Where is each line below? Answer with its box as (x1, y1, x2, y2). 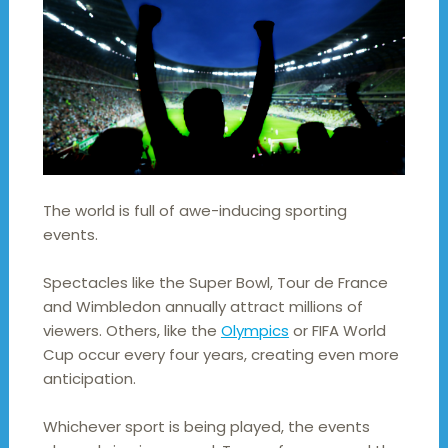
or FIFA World (288, 320, 386, 342)
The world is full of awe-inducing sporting (42, 200, 347, 222)
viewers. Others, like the (42, 320, 221, 342)
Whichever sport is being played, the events (42, 416, 370, 438)
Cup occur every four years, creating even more (42, 344, 399, 366)
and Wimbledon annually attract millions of (42, 296, 363, 318)
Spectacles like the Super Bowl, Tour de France (42, 272, 388, 294)
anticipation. (42, 368, 136, 390)
